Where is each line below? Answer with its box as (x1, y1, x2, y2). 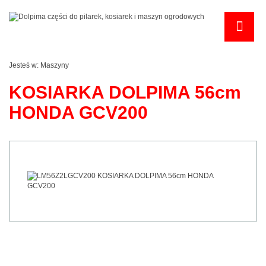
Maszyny (40, 61, 69, 70)
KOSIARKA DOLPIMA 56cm (9, 83, 241, 103)
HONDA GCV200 (9, 103, 148, 123)
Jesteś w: (9, 61, 40, 70)
